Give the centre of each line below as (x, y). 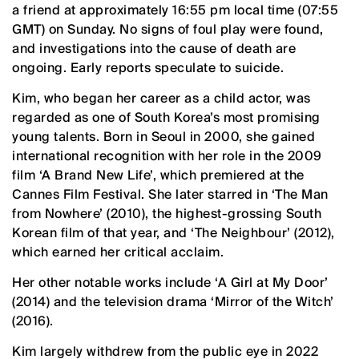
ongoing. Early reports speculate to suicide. (148, 67)
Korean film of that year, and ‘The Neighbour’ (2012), (173, 232)
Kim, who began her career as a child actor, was (161, 98)
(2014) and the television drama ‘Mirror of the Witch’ (173, 301)
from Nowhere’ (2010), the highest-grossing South (167, 213)
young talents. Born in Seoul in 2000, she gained (163, 136)
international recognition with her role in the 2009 (167, 155)
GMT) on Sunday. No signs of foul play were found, (168, 29)
